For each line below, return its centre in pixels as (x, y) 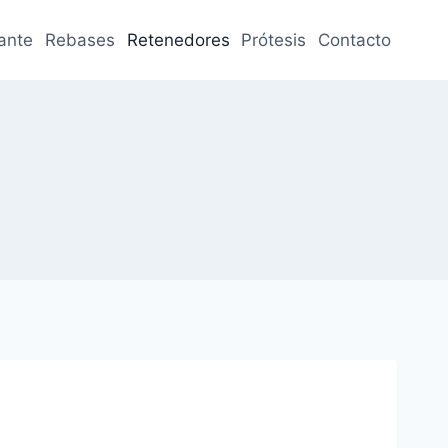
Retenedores (178, 39)
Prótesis (274, 39)
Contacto (355, 39)
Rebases (79, 39)
